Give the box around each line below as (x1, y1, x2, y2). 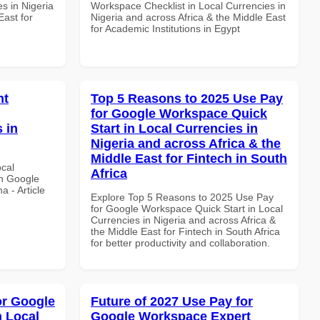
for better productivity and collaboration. (91, 236, 270, 249)
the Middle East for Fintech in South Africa (91, 225, 280, 237)
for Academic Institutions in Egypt (91, 22, 240, 34)
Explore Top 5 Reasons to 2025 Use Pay (91, 191, 274, 203)
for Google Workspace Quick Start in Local (91, 202, 283, 214)
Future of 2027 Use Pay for (91, 294, 253, 309)
